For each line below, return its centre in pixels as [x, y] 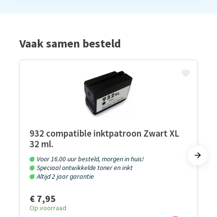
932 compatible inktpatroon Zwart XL [104, 133]
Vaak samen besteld [70, 43]
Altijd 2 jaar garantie [65, 176]
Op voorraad [48, 208]
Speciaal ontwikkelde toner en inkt [85, 168]
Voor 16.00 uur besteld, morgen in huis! [90, 159]
